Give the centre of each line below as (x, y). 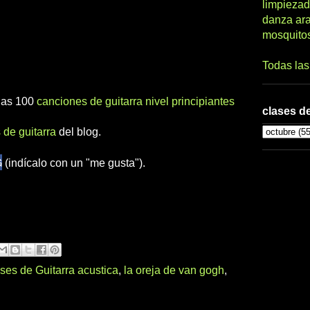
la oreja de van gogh (174, 270)
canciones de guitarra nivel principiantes (136, 101)
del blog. (79, 131)
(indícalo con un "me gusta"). (74, 163)
